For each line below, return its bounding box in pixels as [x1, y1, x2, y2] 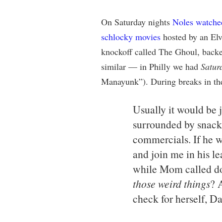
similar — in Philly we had [101, 60, 201, 72]
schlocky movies [101, 31, 161, 43]
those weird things [132, 176, 210, 191]
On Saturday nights [101, 16, 172, 28]
